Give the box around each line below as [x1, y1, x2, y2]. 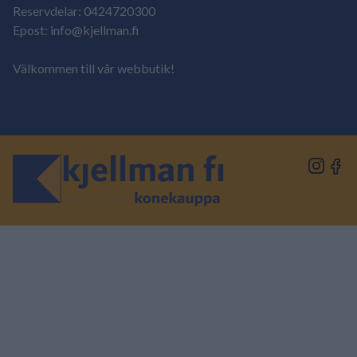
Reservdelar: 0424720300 [13, 3, 155, 18]
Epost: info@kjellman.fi [13, 22, 139, 37]
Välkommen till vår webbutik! [13, 61, 175, 76]
